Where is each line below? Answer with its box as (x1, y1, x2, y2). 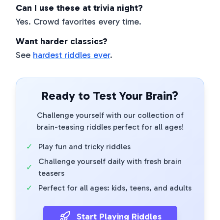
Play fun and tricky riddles (38, 142, 131, 151)
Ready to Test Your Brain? (42, 88, 178, 103)
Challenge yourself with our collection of (36, 110, 184, 120)
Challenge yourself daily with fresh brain (38, 157, 182, 166)
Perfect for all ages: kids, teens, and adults (38, 183, 192, 192)
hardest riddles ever (33, 50, 110, 60)
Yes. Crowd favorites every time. (16, 16, 141, 27)
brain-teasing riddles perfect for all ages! (36, 122, 184, 132)
